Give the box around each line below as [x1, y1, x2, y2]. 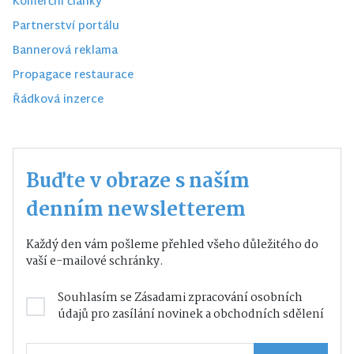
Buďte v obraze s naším [26, 166, 250, 198]
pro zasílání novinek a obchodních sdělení [88, 305, 324, 325]
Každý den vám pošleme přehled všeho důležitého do [26, 235, 318, 255]
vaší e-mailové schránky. [26, 252, 164, 272]
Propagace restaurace [13, 66, 134, 86]
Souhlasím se [58, 288, 134, 308]
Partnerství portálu [13, 17, 119, 37]
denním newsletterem [26, 194, 246, 227]
